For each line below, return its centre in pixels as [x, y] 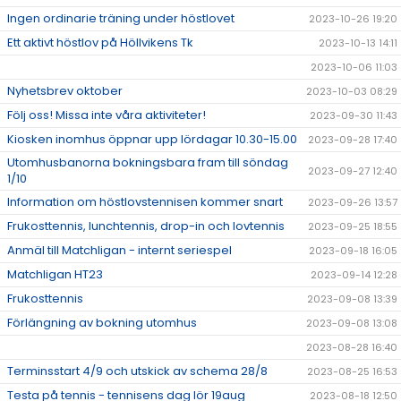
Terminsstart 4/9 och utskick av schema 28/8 [137, 371]
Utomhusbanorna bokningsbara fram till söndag [148, 163]
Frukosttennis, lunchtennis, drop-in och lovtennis [146, 226]
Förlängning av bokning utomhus [102, 323]
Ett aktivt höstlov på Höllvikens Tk [100, 43]
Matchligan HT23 [55, 275]
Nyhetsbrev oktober [65, 91]
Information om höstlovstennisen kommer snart [145, 202]
